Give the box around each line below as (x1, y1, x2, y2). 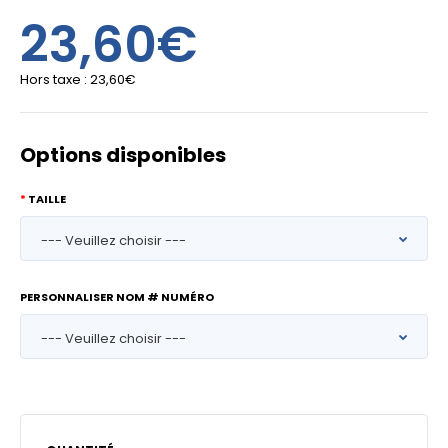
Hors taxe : (20, 70, 90, 89)
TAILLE (28, 191, 66, 207)
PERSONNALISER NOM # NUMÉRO (20, 289, 214, 305)
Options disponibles (20, 141, 226, 169)
